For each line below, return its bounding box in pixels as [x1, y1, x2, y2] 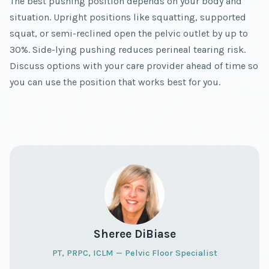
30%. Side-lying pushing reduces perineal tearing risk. [10, 44, 246, 56]
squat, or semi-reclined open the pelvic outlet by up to [10, 28, 248, 40]
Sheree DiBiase [93, 227, 176, 241]
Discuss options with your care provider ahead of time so [10, 60, 258, 72]
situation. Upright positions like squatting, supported [10, 11, 246, 23]
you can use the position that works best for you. [10, 76, 220, 88]
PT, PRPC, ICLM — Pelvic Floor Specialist [52, 248, 217, 259]
